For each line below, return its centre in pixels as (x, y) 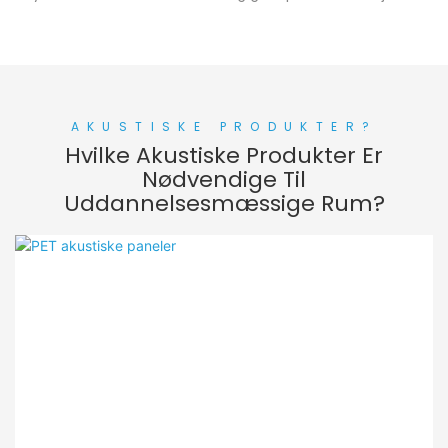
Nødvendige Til (224, 180)
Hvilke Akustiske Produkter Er (224, 156)
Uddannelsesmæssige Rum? (224, 204)
